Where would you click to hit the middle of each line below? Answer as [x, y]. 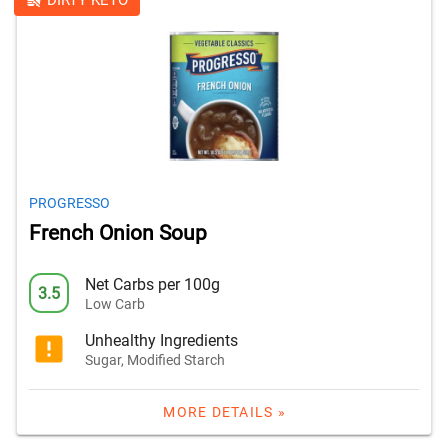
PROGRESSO [69, 203]
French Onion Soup [118, 233]
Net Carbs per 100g [152, 284]
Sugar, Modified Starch [155, 359]
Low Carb [115, 303]
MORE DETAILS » [224, 412]
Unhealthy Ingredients [161, 340]
